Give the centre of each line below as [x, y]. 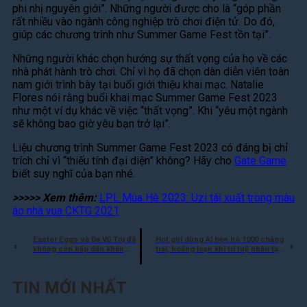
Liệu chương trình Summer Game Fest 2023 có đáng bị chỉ [150, 148]
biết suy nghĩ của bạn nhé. [74, 174]
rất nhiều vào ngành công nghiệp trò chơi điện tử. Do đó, [144, 22]
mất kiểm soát [182, 259]
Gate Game [260, 161]
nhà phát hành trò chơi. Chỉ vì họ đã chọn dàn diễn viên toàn [151, 72]
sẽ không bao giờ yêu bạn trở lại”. [91, 124]
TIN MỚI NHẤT [70, 288]
